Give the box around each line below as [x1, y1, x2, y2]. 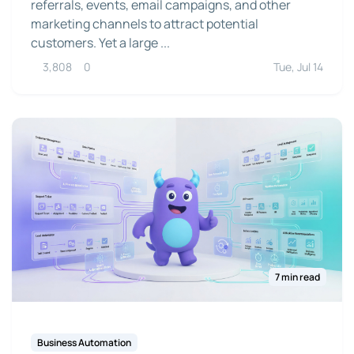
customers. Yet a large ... [31, 33, 170, 51]
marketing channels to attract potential [31, 14, 258, 32]
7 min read [275, 269, 320, 284]
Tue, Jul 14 [273, 58, 323, 74]
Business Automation [37, 335, 131, 349]
